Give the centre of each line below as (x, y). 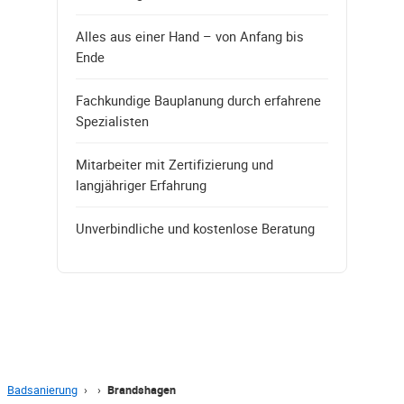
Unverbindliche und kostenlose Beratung (195, 228)
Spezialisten (112, 120)
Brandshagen (142, 390)
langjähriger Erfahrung (141, 184)
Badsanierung (42, 390)
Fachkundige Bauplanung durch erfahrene (198, 100)
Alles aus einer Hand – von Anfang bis (190, 36)
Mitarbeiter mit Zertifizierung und (174, 164)
